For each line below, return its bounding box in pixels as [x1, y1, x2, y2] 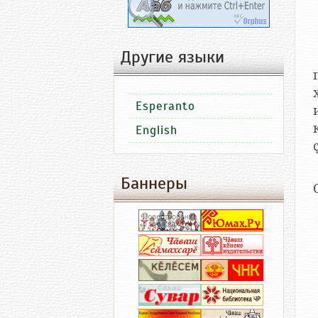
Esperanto [136, 99, 195, 114]
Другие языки [121, 46, 224, 67]
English [136, 123, 177, 138]
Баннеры [121, 172, 187, 194]
